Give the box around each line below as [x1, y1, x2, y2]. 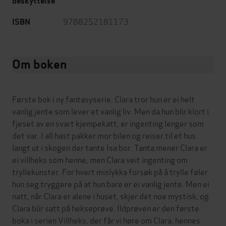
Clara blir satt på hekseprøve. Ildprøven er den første [12, 201, 199, 213]
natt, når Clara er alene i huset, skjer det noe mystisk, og [12, 189, 209, 201]
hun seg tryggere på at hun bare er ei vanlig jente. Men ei [12, 177, 209, 189]
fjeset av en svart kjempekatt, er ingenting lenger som [12, 117, 204, 129]
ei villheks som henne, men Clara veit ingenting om [12, 153, 188, 165]
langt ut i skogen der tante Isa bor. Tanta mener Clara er [12, 141, 207, 153]
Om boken [12, 56, 67, 72]
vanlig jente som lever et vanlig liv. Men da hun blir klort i [12, 104, 209, 117]
